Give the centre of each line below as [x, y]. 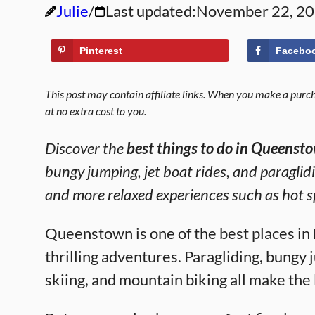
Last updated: [151, 11]
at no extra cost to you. [96, 111]
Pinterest [101, 51]
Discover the [86, 148]
